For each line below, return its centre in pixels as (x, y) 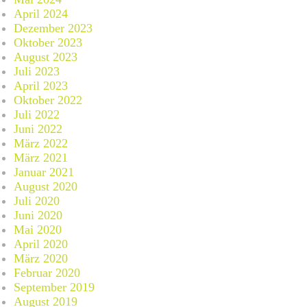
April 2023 (41, 85)
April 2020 (41, 244)
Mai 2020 (38, 229)
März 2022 (41, 143)
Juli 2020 (37, 200)
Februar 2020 (47, 272)
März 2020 (41, 258)
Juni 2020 (38, 215)
